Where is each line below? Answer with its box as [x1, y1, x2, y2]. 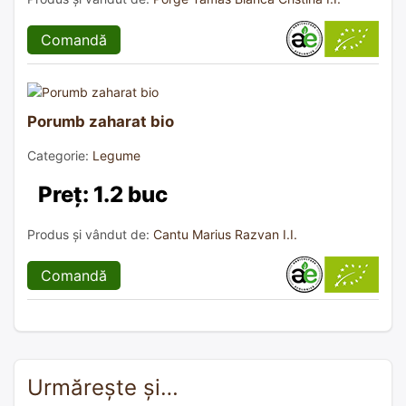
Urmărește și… [27, 373, 179, 401]
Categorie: [27, 147, 92, 163]
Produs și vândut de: [27, 226, 153, 242]
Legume [92, 147, 140, 163]
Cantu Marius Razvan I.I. [153, 226, 297, 242]
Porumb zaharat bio [27, 111, 174, 130]
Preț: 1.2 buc [38, 180, 168, 208]
